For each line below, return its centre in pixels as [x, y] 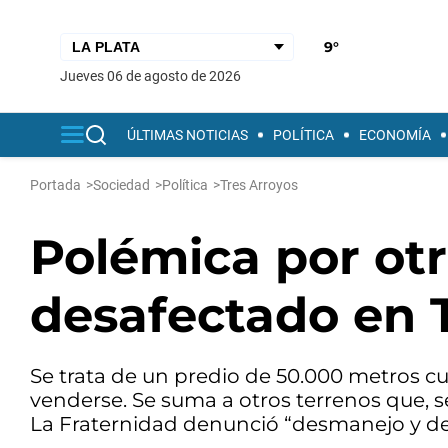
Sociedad [121, 185]
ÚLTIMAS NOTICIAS [187, 135]
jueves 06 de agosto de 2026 [154, 75]
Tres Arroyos [259, 185]
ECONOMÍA [395, 135]
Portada [55, 185]
